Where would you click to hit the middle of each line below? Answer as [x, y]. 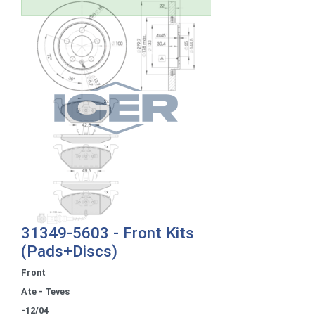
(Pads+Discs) [69, 251]
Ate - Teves [45, 291]
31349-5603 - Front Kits [108, 232]
